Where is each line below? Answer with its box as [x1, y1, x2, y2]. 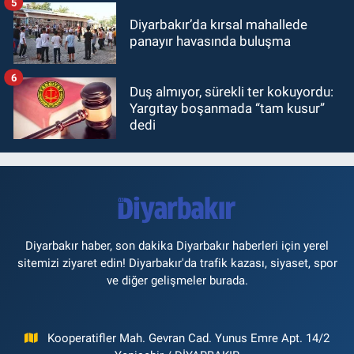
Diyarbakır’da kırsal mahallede [130, 17, 307, 33]
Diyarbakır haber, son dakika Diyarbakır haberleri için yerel [25, 239, 329, 254]
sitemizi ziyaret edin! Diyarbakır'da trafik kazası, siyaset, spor [17, 256, 337, 271]
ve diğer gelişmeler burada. [106, 273, 248, 288]
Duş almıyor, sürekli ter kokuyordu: [130, 83, 333, 100]
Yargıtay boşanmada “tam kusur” [130, 100, 325, 116]
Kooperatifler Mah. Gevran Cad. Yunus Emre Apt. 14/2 [47, 331, 330, 346]
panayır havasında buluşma [130, 33, 291, 50]
